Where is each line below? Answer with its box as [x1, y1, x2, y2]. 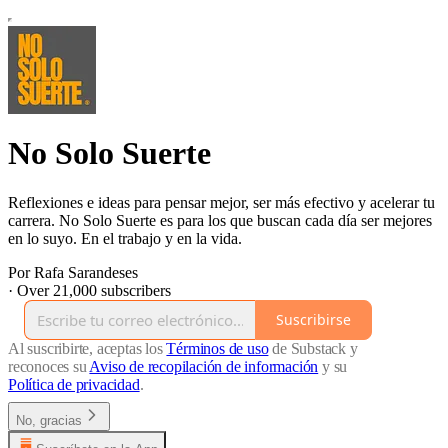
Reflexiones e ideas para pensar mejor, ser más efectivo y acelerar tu [8, 193, 435, 211]
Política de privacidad [8, 375, 140, 393]
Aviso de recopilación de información [89, 357, 319, 375]
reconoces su [8, 357, 90, 375]
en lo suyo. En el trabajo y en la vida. [8, 229, 242, 247]
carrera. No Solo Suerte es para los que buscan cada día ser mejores [8, 211, 432, 229]
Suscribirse [276, 310, 351, 330]
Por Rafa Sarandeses [8, 263, 138, 281]
